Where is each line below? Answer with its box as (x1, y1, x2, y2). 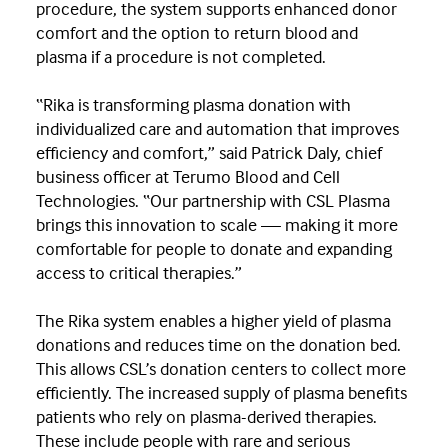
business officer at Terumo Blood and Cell (36, 165, 340, 189)
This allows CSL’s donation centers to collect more (36, 357, 406, 381)
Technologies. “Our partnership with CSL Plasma (36, 189, 390, 213)
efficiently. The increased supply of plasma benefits (36, 381, 407, 405)
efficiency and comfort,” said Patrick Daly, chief (36, 141, 382, 165)
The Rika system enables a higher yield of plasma (36, 309, 391, 333)
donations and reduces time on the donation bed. (36, 333, 401, 357)
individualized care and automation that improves (36, 117, 399, 141)
